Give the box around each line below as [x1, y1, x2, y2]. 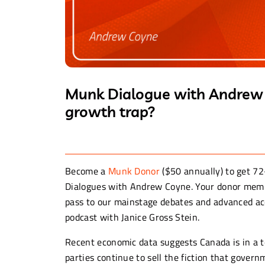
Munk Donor [108, 163, 160, 178]
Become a [65, 163, 108, 178]
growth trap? [65, 102, 156, 121]
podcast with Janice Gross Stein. [65, 209, 200, 224]
